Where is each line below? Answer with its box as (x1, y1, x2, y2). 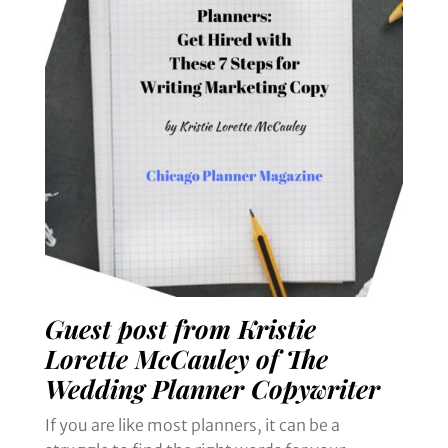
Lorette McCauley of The (44, 341, 328, 376)
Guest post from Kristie (44, 311, 316, 346)
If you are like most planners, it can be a (44, 415, 340, 436)
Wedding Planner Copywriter (44, 371, 380, 406)
